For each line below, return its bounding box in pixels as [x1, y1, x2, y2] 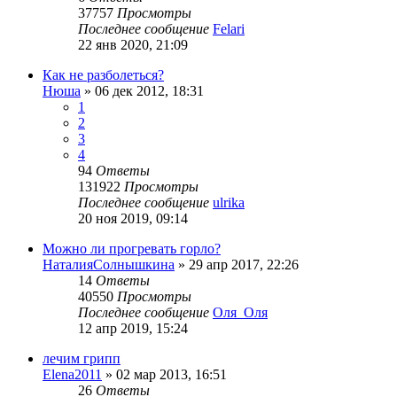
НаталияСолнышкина [43, 257, 175, 273]
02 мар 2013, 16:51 [116, 367, 227, 383]
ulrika [213, 195, 245, 211]
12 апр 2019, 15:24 [78, 321, 188, 337]
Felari [213, 21, 245, 37]
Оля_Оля [213, 305, 268, 321]
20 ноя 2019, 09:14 [78, 211, 188, 227]
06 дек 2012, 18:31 [95, 83, 204, 99]
